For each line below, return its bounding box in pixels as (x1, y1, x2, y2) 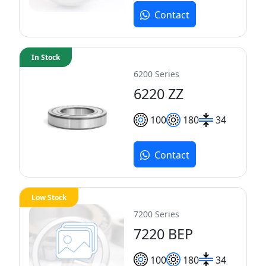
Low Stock (31, 192, 66, 202)
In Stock (31, 52, 60, 62)
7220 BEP (134, 224, 193, 243)
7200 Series (134, 208, 179, 220)
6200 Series (134, 68, 179, 80)
